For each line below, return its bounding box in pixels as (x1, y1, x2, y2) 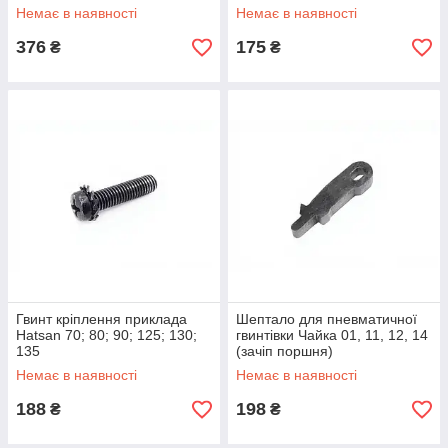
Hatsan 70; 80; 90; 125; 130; (16, 327, 197, 343)
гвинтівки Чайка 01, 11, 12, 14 (236, 327, 428, 343)
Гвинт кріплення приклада (16, 311, 187, 327)
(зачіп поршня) (236, 343, 333, 359)
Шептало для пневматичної (236, 311, 417, 327)
